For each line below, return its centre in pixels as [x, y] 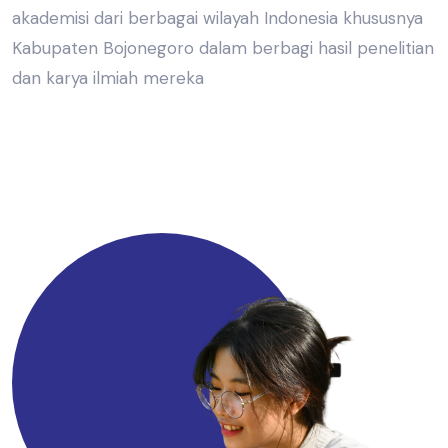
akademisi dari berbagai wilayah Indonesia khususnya [217, 18]
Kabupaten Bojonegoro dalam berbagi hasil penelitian [223, 48]
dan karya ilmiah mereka [108, 78]
